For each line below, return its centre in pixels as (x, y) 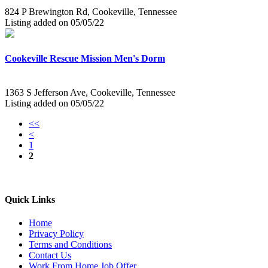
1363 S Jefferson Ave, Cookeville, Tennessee (90, 92)
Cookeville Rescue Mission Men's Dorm (85, 58)
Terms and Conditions (70, 245)
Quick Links (30, 200)
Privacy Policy (56, 234)
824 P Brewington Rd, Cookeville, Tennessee (91, 12)
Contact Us (50, 255)
